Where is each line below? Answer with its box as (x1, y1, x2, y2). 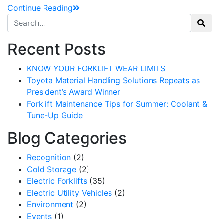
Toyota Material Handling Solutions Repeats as (27, 75, 200, 85)
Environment (27, 199, 73, 209)
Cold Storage (27, 164, 76, 174)
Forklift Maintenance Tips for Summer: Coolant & (27, 98, 207, 109)
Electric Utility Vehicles (27, 187, 112, 197)
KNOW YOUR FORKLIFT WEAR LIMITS (27, 63, 165, 73)
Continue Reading (7, 2, 73, 13)
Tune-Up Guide (27, 110, 83, 120)
